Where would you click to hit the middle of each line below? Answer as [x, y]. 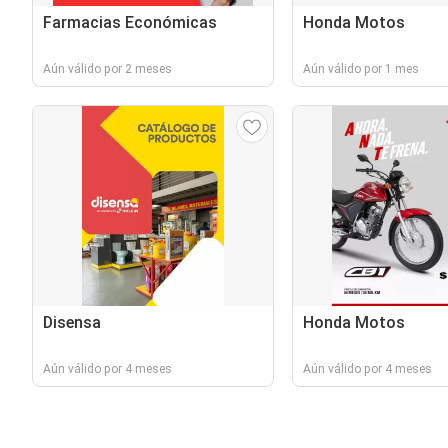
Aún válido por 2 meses [107, 69]
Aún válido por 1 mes [360, 69]
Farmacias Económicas [130, 22]
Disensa [72, 322]
